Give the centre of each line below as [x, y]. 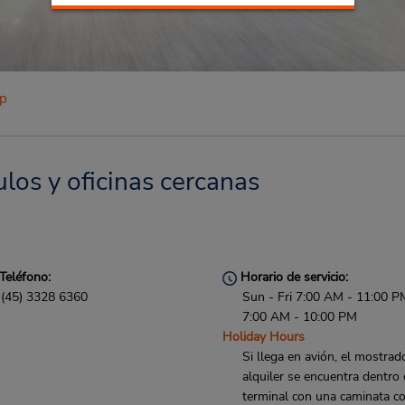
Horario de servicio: [293, 277]
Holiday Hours [264, 337]
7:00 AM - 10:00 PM [300, 317]
